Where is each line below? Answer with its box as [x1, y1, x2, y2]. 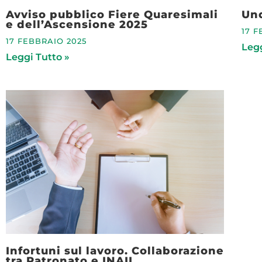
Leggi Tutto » [6, 51, 70, 63]
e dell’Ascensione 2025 [6, 18, 148, 31]
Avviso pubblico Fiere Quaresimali [6, 8, 218, 21]
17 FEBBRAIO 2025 [6, 37, 87, 46]
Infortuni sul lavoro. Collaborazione [6, 244, 224, 257]
